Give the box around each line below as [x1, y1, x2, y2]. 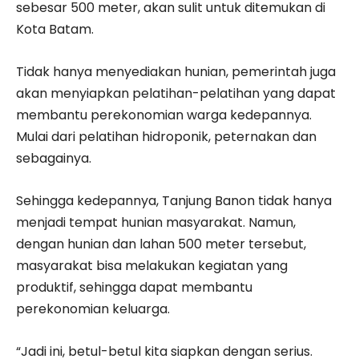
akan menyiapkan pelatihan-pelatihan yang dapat [16, 83, 336, 103]
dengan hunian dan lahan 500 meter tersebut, [16, 234, 306, 253]
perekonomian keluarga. [16, 299, 170, 318]
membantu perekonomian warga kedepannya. [16, 105, 312, 124]
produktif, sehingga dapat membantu [16, 277, 252, 296]
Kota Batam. [16, 19, 94, 38]
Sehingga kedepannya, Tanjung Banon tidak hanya [16, 191, 332, 210]
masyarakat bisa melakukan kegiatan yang [16, 256, 288, 275]
